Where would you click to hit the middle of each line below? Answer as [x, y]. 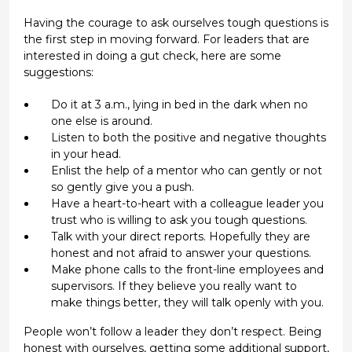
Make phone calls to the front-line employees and [187, 269]
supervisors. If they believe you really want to [174, 286]
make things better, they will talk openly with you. [187, 302]
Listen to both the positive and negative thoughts [188, 137]
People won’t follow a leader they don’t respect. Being [172, 331]
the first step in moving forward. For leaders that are [166, 39]
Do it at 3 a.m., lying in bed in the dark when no [179, 104]
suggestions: [58, 72]
